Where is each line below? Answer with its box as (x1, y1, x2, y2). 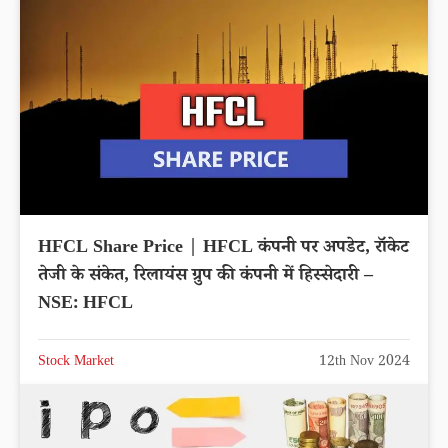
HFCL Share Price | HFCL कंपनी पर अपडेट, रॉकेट (38, 234, 409, 263)
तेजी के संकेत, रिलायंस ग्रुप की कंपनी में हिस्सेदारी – (38, 262, 373, 291)
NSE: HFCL (38, 290, 133, 319)
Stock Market (38, 351, 114, 374)
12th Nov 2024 (319, 351, 410, 374)
